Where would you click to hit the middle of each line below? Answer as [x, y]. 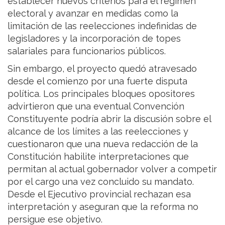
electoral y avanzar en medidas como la [93, 14]
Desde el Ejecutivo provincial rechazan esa [99, 194]
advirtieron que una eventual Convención [96, 106]
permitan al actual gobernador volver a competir [112, 169]
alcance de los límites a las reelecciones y [98, 132]
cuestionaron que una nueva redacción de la [103, 144]
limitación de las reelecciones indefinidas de [102, 26]
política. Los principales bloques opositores [101, 94]
